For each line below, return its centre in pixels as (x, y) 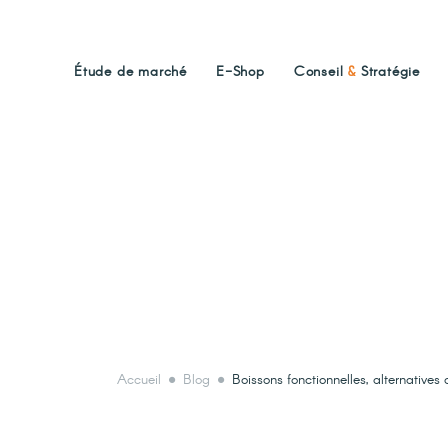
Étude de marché (130, 72)
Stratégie (388, 72)
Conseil (321, 72)
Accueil (139, 380)
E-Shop (240, 72)
